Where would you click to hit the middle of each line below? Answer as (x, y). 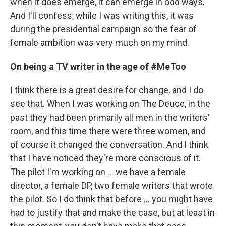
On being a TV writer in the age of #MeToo (98, 66)
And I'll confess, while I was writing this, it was (102, 15)
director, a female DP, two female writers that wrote (111, 185)
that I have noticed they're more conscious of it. (105, 158)
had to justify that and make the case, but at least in (112, 213)
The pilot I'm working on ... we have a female (98, 172)
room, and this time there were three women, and (108, 131)
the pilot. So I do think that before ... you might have (111, 199)
